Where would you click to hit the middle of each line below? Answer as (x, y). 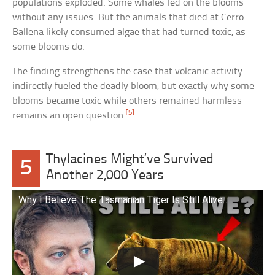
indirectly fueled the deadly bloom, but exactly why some (134, 87)
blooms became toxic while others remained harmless (127, 101)
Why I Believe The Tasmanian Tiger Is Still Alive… (124, 200)
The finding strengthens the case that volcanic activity (128, 72)
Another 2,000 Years (105, 176)
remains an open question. (69, 116)
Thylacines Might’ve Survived (130, 160)
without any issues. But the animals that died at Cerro (128, 18)
